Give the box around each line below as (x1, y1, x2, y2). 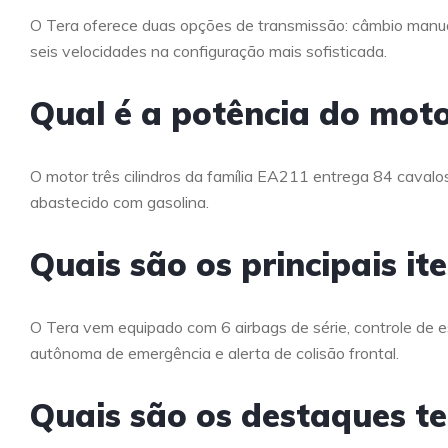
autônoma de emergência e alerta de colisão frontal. (30, 342, 399, 363)
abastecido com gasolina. (30, 191, 209, 212)
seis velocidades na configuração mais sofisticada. (30, 40, 387, 61)
